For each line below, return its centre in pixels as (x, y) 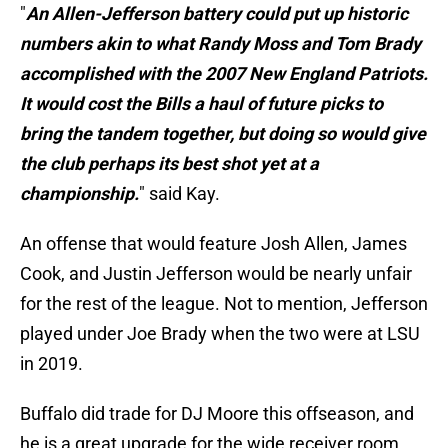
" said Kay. (179, 194)
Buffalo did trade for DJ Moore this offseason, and (217, 414)
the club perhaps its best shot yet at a (169, 164)
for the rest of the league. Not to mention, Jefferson (224, 304)
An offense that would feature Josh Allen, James (213, 244)
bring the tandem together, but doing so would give (223, 134)
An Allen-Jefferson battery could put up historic (217, 14)
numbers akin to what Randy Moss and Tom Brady (220, 44)
